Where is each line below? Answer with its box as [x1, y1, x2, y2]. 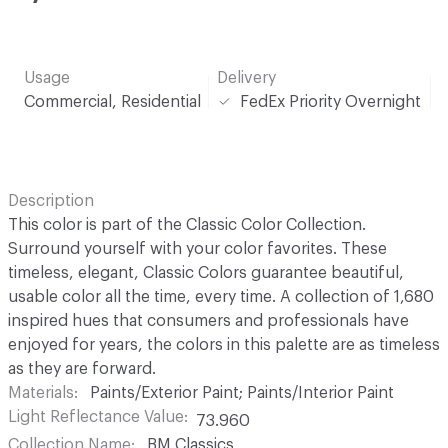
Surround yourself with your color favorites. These [8, 240, 387, 257]
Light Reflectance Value [8, 408, 184, 425]
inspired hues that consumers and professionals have [8, 312, 409, 329]
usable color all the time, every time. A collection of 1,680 [8, 288, 434, 305]
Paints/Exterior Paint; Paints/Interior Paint [90, 384, 394, 401]
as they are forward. [8, 360, 156, 377]
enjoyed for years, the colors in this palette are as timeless [8, 336, 440, 353]
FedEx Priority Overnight [240, 93, 421, 110]
